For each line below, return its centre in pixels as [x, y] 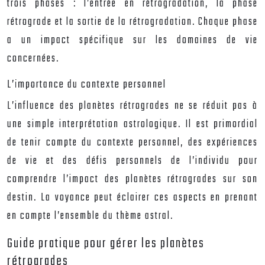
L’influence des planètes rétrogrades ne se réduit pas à [132, 106]
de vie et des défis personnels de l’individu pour [132, 161]
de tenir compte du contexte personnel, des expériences [132, 143]
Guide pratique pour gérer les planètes [106, 244]
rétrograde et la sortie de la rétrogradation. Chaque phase [132, 22]
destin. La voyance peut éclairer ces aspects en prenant [132, 198]
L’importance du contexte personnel [87, 85]
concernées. [33, 59]
